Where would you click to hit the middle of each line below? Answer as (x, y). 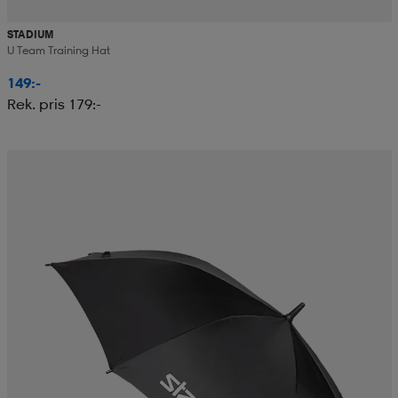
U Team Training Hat (58, 51)
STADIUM (30, 35)
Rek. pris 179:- (54, 104)
